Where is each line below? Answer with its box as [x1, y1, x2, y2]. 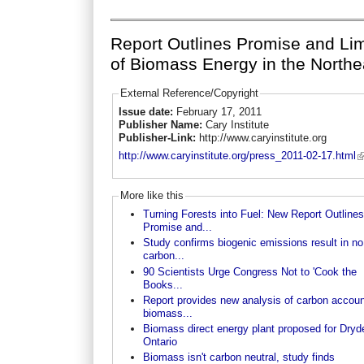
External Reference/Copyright [119, 87, 258, 100]
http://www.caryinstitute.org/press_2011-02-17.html [118, 149, 356, 162]
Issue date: [118, 105, 176, 118]
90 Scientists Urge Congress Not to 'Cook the [142, 265, 357, 278]
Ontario [142, 336, 177, 349]
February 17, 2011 [175, 105, 262, 118]
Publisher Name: [118, 118, 206, 131]
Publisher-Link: [118, 131, 199, 144]
